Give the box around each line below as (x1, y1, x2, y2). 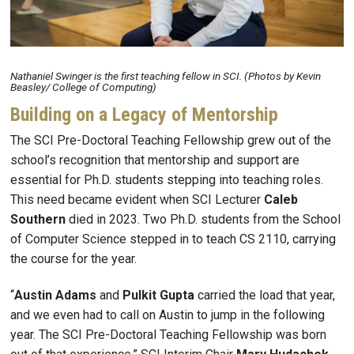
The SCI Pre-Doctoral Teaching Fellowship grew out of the (10, 132, 331, 148)
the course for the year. (10, 250, 137, 266)
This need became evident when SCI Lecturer (10, 191, 264, 207)
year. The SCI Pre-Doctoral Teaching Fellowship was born (10, 326, 326, 342)
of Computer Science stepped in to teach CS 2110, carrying (10, 231, 336, 247)
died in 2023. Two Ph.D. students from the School (66, 211, 341, 227)
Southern (10, 211, 66, 227)
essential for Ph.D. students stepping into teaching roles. (10, 171, 323, 187)
